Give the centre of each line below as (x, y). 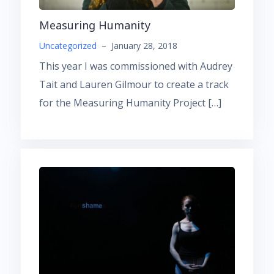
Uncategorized (68, 45)
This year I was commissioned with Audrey (136, 66)
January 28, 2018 (144, 45)
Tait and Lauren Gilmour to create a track (134, 84)
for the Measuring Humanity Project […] (130, 102)
